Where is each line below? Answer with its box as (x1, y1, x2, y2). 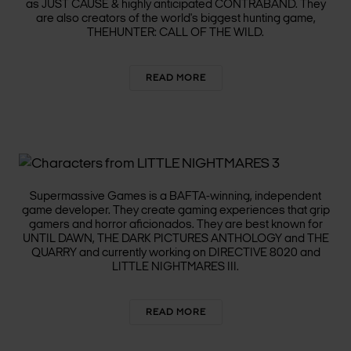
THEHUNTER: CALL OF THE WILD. (87, 27, 264, 39)
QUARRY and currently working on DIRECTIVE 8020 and (31, 247, 320, 259)
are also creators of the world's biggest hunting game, (35, 13, 316, 25)
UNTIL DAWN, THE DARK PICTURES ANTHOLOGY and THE (22, 233, 329, 245)
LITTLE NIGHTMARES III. (112, 261, 239, 273)
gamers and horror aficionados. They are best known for (28, 219, 323, 231)
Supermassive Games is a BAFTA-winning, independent (30, 190, 321, 203)
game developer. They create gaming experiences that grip (21, 204, 330, 217)
